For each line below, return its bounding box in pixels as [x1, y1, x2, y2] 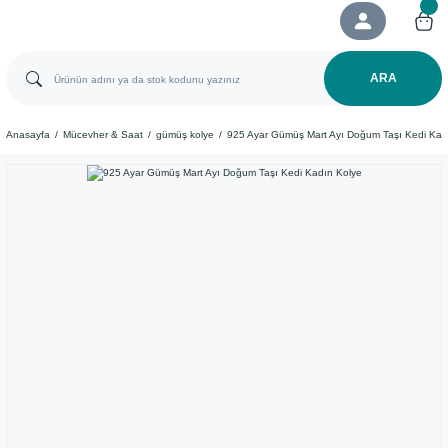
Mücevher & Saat [63, 129, 143, 140]
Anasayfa [6, 129, 50, 140]
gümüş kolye [156, 129, 214, 140]
